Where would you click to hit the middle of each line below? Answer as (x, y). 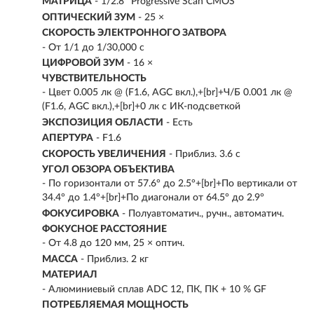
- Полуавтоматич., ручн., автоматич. (203, 213)
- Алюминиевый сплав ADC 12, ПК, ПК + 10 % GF (154, 289)
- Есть (179, 122)
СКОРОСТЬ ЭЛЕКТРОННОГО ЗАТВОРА (134, 33)
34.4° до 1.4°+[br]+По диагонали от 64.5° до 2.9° (153, 198)
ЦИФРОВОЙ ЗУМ (83, 63)
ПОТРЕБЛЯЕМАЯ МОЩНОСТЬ (115, 305)
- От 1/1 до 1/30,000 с (93, 47)
